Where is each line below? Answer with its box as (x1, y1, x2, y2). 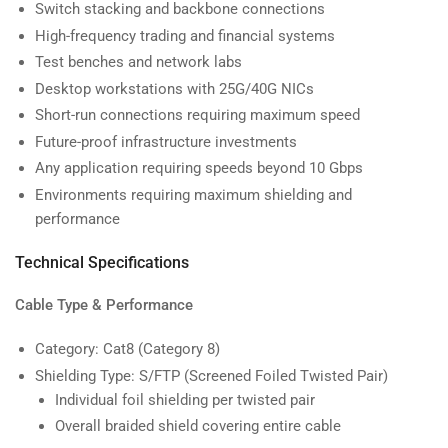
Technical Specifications (15, 253, 189, 273)
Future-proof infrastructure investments (35, 132, 297, 151)
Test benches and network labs (35, 53, 242, 72)
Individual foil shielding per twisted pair (55, 390, 315, 409)
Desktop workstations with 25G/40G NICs (35, 79, 314, 98)
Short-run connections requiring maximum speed (35, 106, 360, 125)
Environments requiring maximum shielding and (35, 185, 352, 204)
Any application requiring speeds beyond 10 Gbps (35, 159, 363, 178)
